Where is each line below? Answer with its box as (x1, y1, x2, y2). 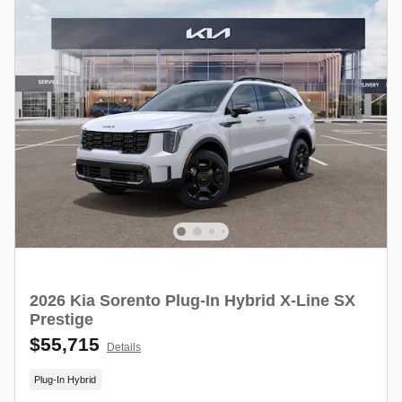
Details (107, 341, 141, 354)
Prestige (30, 310, 93, 329)
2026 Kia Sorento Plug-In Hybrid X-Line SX (30, 292, 355, 310)
